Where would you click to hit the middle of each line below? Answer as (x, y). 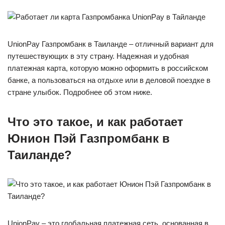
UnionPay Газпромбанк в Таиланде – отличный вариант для (110, 44)
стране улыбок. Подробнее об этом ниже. (80, 92)
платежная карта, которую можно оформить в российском (108, 68)
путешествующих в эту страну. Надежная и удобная (98, 56)
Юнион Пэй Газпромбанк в (89, 138)
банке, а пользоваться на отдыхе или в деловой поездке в (109, 80)
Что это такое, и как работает (95, 122)
